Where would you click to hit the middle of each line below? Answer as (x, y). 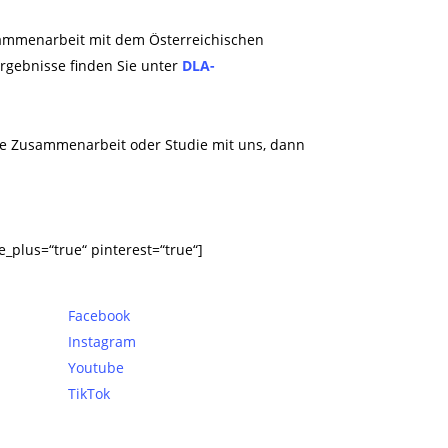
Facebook (98, 315)
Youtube (95, 367)
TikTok (88, 393)
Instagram (101, 341)
